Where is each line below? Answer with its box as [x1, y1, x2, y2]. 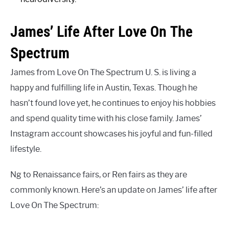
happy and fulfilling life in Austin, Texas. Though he [10, 83, 197, 93]
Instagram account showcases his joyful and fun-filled [10, 129, 213, 139]
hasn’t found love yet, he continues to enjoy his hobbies [10, 98, 216, 108]
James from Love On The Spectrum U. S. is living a [10, 67, 196, 78]
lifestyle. [10, 144, 41, 154]
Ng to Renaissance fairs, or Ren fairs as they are [10, 170, 187, 180]
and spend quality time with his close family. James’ [10, 113, 202, 124]
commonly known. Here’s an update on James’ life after [10, 185, 217, 195]
